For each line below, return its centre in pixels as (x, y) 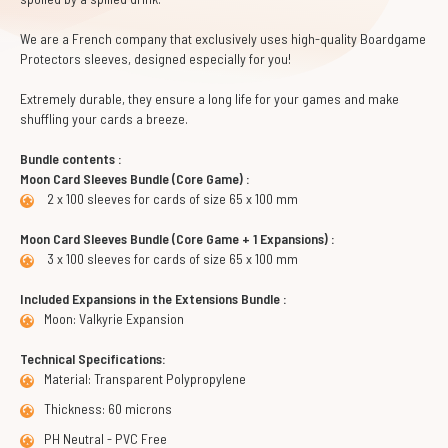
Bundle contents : (71, 158)
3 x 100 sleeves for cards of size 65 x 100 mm (171, 258)
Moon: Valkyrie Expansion (114, 318)
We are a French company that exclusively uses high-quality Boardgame (223, 38)
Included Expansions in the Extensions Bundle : (153, 298)
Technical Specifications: (93, 358)
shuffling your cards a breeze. (104, 118)
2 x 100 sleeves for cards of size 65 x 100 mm (171, 198)
